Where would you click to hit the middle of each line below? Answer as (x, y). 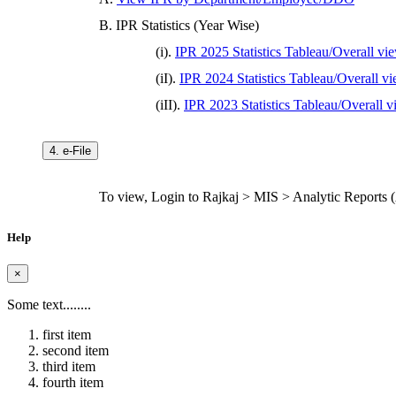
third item (69, 366)
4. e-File (70, 151)
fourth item (73, 382)
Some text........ (49, 304)
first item (67, 334)
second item (76, 350)
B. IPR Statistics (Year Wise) (168, 26)
